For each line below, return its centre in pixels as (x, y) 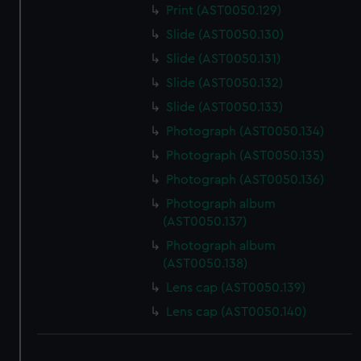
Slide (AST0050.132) (225, 83)
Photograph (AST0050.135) (245, 156)
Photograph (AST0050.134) (245, 131)
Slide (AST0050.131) (224, 59)
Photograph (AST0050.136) (245, 180)
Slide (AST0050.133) (225, 107)
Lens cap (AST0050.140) (237, 312)
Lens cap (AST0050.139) (236, 288)
